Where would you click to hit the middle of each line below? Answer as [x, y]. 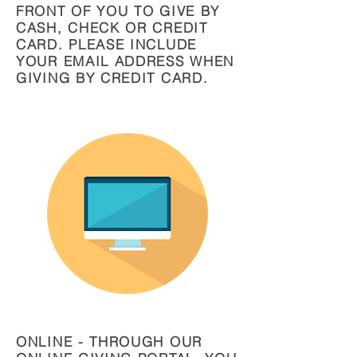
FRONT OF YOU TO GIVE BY [118, 11]
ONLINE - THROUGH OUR [109, 341]
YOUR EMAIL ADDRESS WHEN [126, 61]
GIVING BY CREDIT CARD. [112, 78]
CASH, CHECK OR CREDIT [112, 27]
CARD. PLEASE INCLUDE [106, 44]
